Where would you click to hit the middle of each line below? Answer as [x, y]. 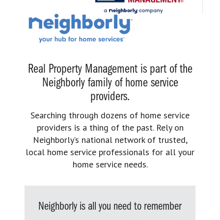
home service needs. [110, 164]
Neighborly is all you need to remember [110, 206]
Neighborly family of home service [110, 83]
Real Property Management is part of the [110, 69]
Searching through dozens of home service [110, 115]
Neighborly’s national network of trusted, [110, 139]
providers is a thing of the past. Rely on [110, 127]
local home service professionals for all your [110, 152]
